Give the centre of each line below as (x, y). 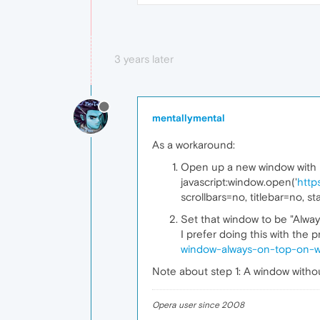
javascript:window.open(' (239, 182)
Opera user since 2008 (198, 305)
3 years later (144, 59)
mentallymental (189, 118)
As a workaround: (194, 145)
